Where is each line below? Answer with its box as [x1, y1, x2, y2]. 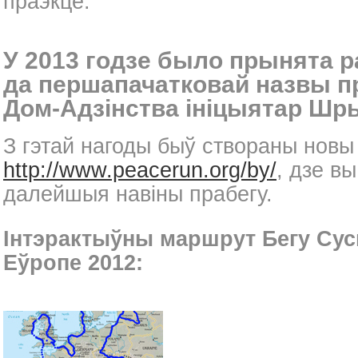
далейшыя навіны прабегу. [3, 182, 272, 207]
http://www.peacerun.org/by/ [3, 158, 276, 183]
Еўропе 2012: [3, 251, 143, 276]
